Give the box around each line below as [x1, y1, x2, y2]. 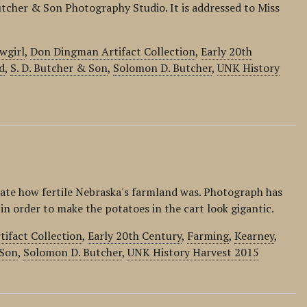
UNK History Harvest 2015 [127, 245, 260, 260]
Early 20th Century [88, 228, 182, 243]
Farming [187, 228, 230, 243]
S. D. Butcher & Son [10, 60, 108, 75]
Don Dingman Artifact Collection [30, 44, 196, 59]
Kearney [234, 228, 275, 243]
